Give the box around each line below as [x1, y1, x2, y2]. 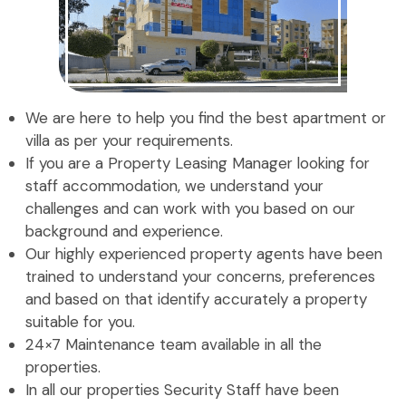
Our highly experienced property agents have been [25, 243, 382, 264]
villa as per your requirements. [25, 130, 233, 150]
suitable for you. [25, 311, 135, 332]
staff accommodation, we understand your [25, 175, 324, 196]
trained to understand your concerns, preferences [25, 266, 375, 286]
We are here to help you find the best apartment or [25, 107, 386, 128]
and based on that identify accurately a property [25, 288, 367, 309]
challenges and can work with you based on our [25, 198, 355, 218]
